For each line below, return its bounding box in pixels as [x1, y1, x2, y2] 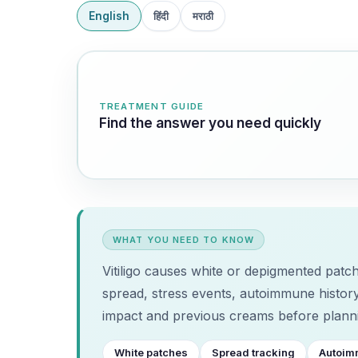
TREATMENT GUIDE [98, 101, 205, 112]
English [89, 10, 129, 22]
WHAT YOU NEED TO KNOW [113, 233, 255, 245]
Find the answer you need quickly [98, 114, 321, 131]
